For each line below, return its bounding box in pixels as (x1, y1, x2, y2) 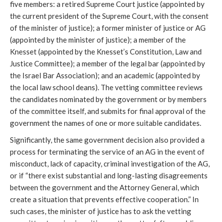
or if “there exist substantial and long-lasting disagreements (10, 171, 208, 180)
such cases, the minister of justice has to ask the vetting (10, 207, 191, 216)
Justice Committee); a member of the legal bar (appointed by (10, 59, 205, 68)
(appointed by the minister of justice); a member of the (10, 35, 186, 45)
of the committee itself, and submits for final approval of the (10, 107, 206, 116)
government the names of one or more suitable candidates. (10, 118, 201, 128)
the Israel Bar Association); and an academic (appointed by (10, 71, 200, 80)
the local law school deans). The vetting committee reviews (10, 83, 203, 92)
